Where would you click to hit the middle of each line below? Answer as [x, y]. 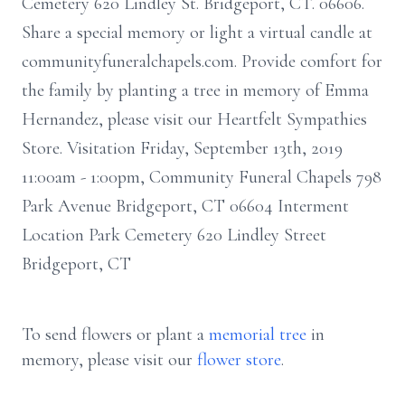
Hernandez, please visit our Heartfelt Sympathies [194, 119]
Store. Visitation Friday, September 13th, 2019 [182, 148]
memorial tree [258, 334]
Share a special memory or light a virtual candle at [197, 33]
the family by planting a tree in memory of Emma [195, 90]
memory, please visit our [109, 360]
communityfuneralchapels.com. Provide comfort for [202, 61]
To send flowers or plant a [115, 334]
